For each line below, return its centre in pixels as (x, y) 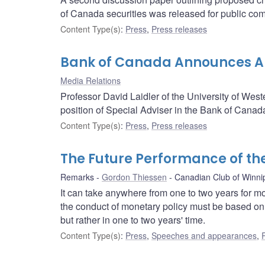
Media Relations (91, 81)
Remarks (77, 177)
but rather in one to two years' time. (133, 220)
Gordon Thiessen (134, 177)
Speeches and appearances (204, 236)
